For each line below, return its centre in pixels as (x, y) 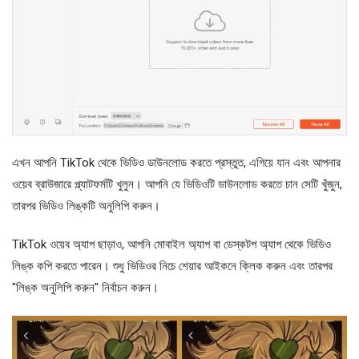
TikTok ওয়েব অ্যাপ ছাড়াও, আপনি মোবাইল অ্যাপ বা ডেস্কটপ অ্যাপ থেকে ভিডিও (171, 244)
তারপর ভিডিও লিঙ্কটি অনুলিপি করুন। (86, 206)
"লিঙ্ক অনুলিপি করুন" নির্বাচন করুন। (85, 287)
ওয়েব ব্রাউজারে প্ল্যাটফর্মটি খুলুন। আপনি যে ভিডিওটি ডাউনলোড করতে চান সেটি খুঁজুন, (177, 184)
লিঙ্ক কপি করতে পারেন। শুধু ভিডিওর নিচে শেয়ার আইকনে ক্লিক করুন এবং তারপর (172, 266)
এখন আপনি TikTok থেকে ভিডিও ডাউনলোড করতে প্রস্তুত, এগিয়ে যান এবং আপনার (176, 162)
